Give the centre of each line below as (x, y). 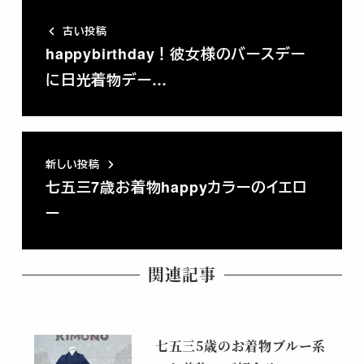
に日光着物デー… (106, 80)
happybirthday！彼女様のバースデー (175, 54)
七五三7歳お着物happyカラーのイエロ (176, 186)
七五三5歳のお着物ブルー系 (240, 345)
